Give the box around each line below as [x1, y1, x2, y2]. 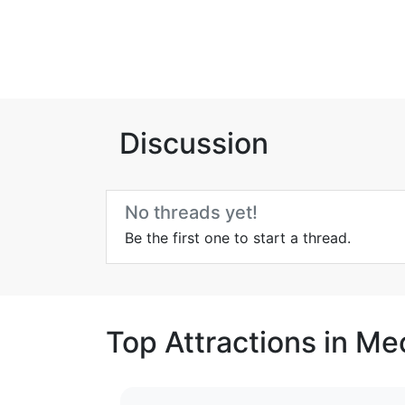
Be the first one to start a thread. [125, 229, 351, 247]
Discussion [119, 125, 268, 161]
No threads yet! [125, 202, 258, 223]
